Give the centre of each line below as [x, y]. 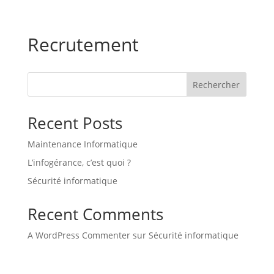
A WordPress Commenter [79, 235]
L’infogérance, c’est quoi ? [79, 162]
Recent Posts [75, 123]
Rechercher [217, 84]
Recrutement [83, 44]
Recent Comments [95, 214]
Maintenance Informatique [82, 144]
